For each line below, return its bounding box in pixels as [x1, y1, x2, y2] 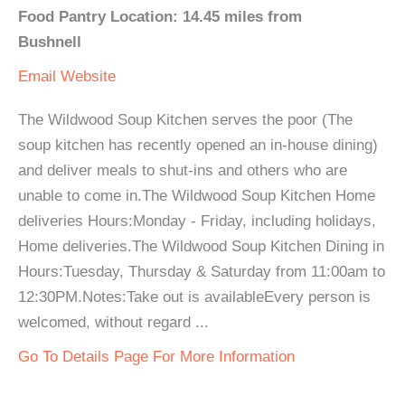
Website [61, 68, 116, 85]
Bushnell [18, 33, 81, 51]
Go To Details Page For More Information [18, 348, 295, 365]
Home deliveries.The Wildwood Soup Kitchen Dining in [18, 238, 384, 255]
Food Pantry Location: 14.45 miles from [18, 8, 302, 25]
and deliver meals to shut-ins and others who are [18, 162, 347, 179]
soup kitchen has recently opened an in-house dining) [18, 137, 378, 154]
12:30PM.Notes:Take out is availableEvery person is [18, 288, 371, 306]
